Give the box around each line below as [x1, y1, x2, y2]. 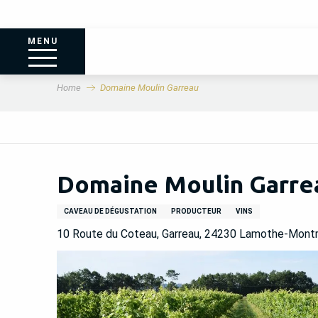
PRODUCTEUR [170, 207, 221, 215]
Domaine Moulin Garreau [99, 82, 199, 93]
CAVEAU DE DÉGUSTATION [63, 207, 157, 215]
